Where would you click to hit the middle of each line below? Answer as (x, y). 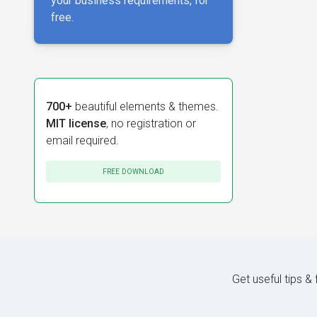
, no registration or (151, 123)
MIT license (76, 123)
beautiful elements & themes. (145, 106)
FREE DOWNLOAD (133, 171)
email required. (82, 140)
